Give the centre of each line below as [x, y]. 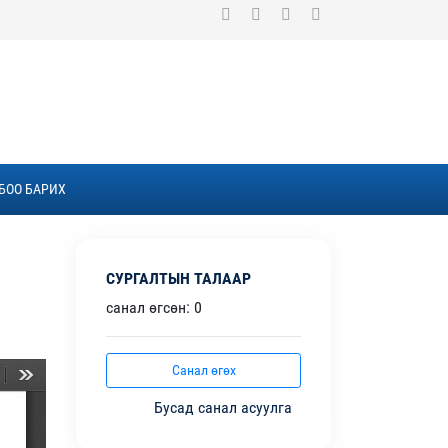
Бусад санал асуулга [225, 408]
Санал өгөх [203, 370]
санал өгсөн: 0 [154, 308]
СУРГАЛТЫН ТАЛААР [178, 279]
